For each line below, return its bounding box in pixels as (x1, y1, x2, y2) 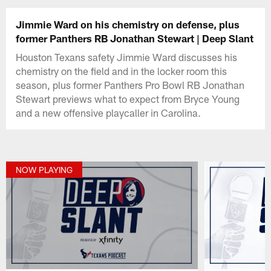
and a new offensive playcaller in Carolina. (16, 106, 201, 119)
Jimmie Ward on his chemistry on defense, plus (16, 18, 240, 31)
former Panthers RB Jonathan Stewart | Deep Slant (16, 32, 254, 45)
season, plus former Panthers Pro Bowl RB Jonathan (16, 79, 245, 91)
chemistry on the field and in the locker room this (16, 65, 227, 77)
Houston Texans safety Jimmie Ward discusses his (16, 51, 238, 64)
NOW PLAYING (16, 164, 73, 175)
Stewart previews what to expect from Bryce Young (16, 93, 240, 105)
